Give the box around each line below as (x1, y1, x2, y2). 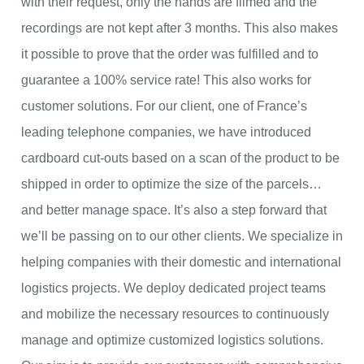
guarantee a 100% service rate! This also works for (21, 73, 311, 88)
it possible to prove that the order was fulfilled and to (21, 47, 318, 62)
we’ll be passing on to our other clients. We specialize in (21, 229, 343, 244)
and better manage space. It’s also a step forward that (21, 203, 327, 218)
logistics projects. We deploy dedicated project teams (21, 281, 326, 296)
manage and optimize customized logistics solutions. (21, 333, 323, 348)
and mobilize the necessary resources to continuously (21, 307, 329, 322)
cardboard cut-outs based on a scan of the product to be (21, 151, 340, 166)
